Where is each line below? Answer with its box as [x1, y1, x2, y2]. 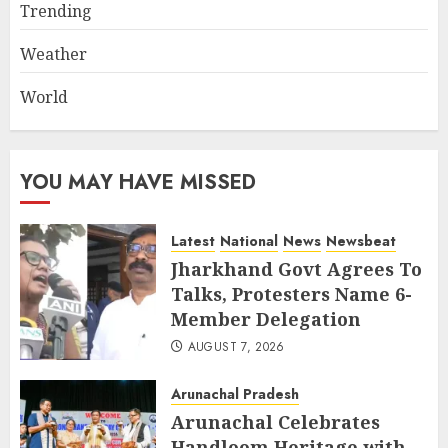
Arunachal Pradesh [171, 383, 299, 404]
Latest [171, 230, 215, 251]
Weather [20, 42, 87, 65]
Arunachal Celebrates [171, 409, 380, 434]
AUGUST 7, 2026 [187, 337, 285, 356]
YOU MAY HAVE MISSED [20, 167, 256, 197]
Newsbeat [326, 230, 396, 251]
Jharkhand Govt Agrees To [171, 256, 422, 281]
